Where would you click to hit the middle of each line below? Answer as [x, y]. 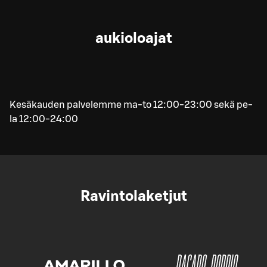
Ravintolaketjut [133, 197]
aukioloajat [133, 39]
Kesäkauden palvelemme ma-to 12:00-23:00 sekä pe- [131, 105]
